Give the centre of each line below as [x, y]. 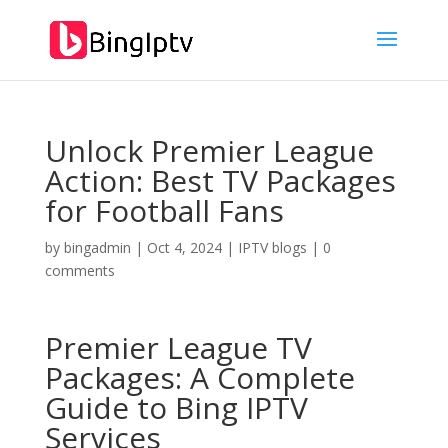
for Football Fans [164, 210]
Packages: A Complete [199, 377]
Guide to [109, 407]
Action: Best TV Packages [220, 180]
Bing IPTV [241, 407]
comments [79, 270]
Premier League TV [178, 347]
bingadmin [97, 247]
